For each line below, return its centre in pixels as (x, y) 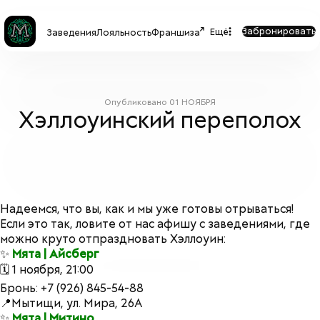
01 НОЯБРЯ (192, 102)
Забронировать (279, 31)
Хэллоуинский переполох (160, 120)
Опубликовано (137, 102)
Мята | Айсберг (56, 254)
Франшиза (175, 32)
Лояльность (124, 32)
